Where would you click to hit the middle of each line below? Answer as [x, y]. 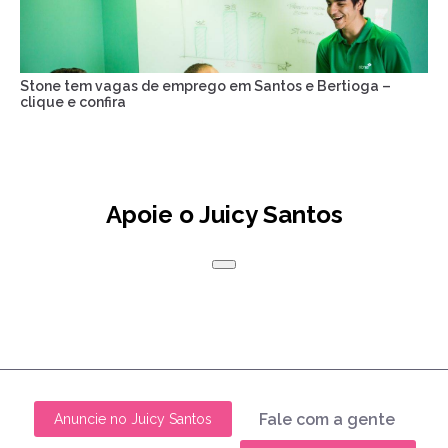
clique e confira [73, 102]
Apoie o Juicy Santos [224, 215]
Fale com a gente [326, 419]
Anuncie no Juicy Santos [132, 419]
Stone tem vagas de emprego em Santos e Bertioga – [205, 86]
